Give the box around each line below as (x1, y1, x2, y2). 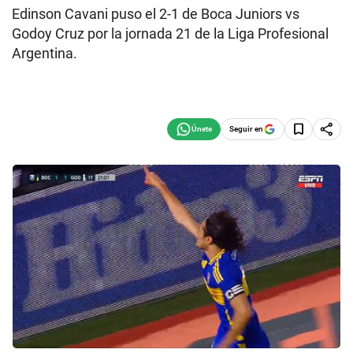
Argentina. (12, 45, 77, 61)
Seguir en (229, 124, 263, 133)
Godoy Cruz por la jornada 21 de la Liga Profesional (12, 25, 329, 42)
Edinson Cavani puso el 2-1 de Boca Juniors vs (12, 6, 299, 22)
